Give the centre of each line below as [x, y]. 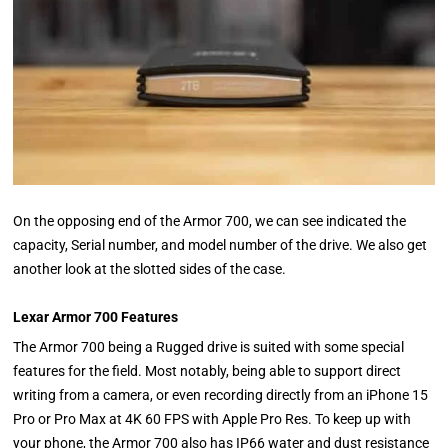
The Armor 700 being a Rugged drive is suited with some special [209, 346]
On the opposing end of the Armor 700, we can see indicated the [210, 220]
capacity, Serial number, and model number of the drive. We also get [220, 244]
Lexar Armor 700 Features [96, 316]
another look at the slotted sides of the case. [150, 268]
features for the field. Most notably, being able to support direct [207, 370]
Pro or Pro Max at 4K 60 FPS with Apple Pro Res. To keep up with [212, 418]
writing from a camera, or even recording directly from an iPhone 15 [221, 394]
